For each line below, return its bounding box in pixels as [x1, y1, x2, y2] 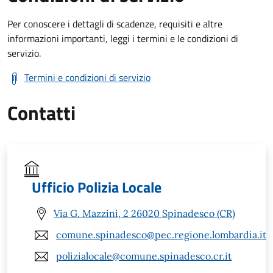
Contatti [7, 97, 76, 127]
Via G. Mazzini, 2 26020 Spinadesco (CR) [54, 207, 235, 220]
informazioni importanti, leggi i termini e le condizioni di [7, 30, 238, 46]
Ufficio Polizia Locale [32, 175, 161, 198]
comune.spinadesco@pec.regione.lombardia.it [56, 229, 266, 241]
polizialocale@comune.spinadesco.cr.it [56, 250, 232, 263]
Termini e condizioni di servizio [24, 69, 151, 85]
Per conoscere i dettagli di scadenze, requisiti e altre [7, 16, 222, 31]
